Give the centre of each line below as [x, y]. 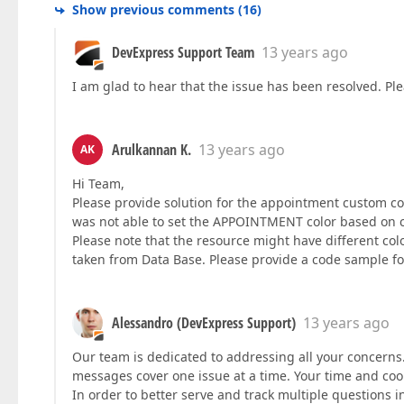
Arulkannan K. [151, 150]
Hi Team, [98, 184]
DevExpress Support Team [183, 53]
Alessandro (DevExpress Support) [204, 323]
